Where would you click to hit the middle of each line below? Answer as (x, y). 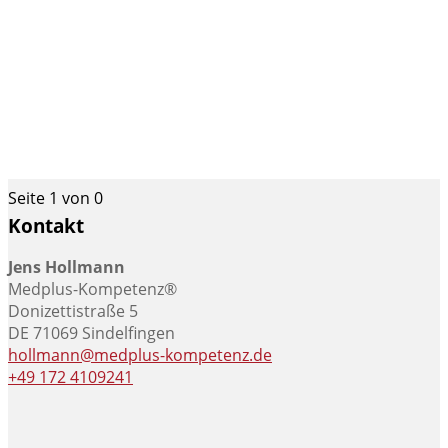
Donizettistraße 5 (73, 311)
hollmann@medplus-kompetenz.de (140, 355)
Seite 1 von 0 (55, 198)
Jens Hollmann (66, 267)
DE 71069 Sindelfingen (91, 333)
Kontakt (46, 225)
